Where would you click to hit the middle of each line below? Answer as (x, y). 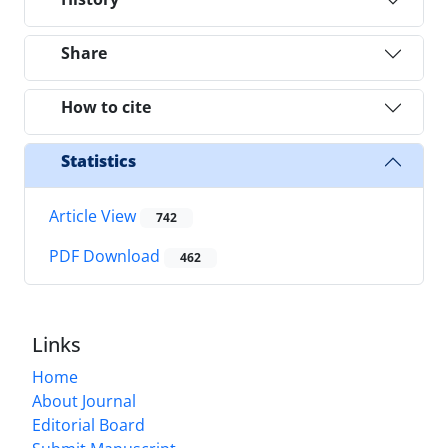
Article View (94, 215)
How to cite (106, 107)
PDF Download (106, 256)
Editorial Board (88, 425)
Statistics (98, 161)
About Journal (84, 401)
